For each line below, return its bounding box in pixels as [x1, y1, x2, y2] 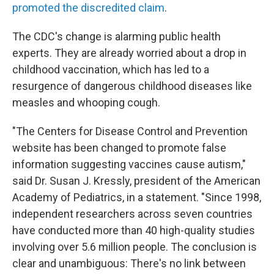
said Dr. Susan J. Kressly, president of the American [12, 174, 261, 187]
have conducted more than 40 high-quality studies [12, 224, 255, 237]
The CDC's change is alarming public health [12, 30, 221, 43]
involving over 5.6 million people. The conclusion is [12, 240, 257, 253]
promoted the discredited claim [12, 1, 165, 14]
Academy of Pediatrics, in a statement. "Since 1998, [12, 191, 261, 204]
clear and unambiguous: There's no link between [12, 257, 246, 270]
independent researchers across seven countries [12, 207, 253, 220]
